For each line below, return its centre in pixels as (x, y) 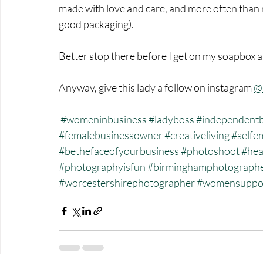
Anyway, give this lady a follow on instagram (156, 88)
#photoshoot (210, 151)
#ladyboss (171, 119)
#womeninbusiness (104, 119)
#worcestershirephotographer (127, 183)
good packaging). (97, 24)
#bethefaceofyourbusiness (119, 151)
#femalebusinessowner (111, 135)
